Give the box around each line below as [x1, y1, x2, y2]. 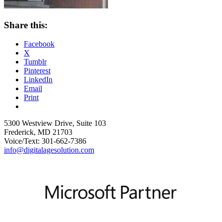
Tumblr [24, 57, 47, 66]
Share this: [4, 19, 48, 30]
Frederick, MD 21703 [4, 128, 72, 137]
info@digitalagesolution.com [4, 146, 94, 155]
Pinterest [24, 66, 51, 75]
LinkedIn [24, 75, 53, 84]
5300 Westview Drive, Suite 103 [4, 119, 106, 128]
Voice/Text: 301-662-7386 [4, 137, 86, 146]
